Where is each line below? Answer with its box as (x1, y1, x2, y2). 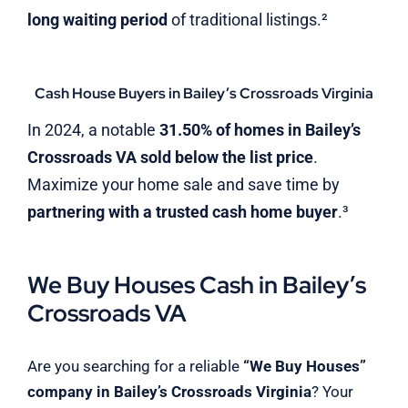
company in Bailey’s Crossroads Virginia (26, 382, 311, 402)
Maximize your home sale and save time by (26, 174, 340, 194)
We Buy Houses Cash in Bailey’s (26, 269, 366, 301)
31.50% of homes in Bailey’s (158, 119, 361, 139)
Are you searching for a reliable (26, 357, 243, 376)
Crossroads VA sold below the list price (26, 147, 313, 167)
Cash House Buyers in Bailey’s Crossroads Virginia (35, 83, 373, 103)
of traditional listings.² (167, 9, 328, 29)
